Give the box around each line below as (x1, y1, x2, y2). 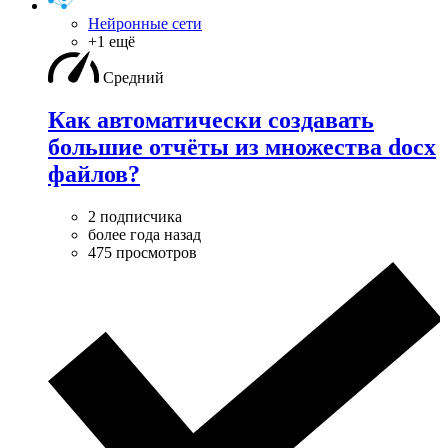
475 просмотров (88, 243, 197, 261)
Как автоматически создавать (48, 106, 374, 133)
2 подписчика (88, 207, 182, 225)
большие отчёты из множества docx (48, 133, 436, 160)
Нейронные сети (88, 14, 202, 32)
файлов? (48, 160, 140, 187)
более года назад (88, 225, 201, 243)
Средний (103, 68, 164, 86)
